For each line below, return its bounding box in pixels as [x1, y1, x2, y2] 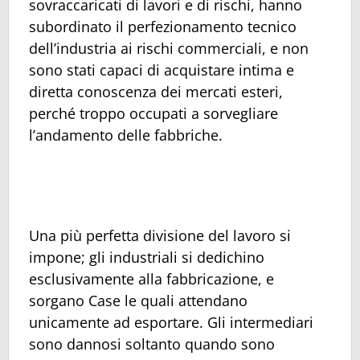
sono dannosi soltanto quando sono [29, 333, 275, 354]
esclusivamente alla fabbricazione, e [29, 268, 274, 288]
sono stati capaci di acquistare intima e [29, 60, 294, 80]
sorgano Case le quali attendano [29, 290, 247, 310]
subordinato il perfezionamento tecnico [29, 17, 297, 37]
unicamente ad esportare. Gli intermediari [29, 312, 313, 332]
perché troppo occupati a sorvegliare [29, 104, 278, 124]
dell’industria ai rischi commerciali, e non [29, 39, 309, 59]
